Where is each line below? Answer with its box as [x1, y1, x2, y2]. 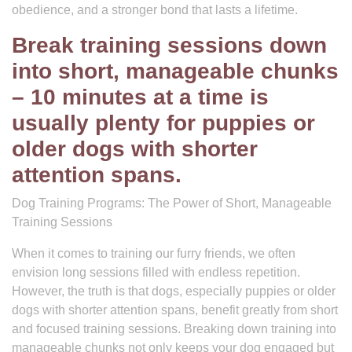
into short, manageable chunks [12, 59, 339, 83]
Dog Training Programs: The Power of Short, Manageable [12, 196, 332, 210]
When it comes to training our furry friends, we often [12, 247, 295, 260]
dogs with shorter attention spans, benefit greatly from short [12, 303, 338, 317]
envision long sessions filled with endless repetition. [12, 266, 300, 279]
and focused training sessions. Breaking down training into [12, 322, 336, 335]
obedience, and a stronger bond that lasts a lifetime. [12, 3, 298, 16]
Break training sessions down [12, 33, 327, 57]
